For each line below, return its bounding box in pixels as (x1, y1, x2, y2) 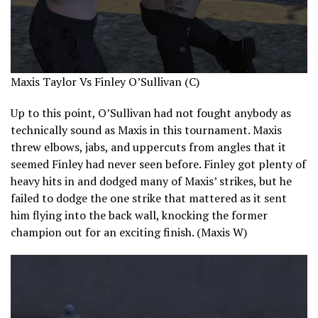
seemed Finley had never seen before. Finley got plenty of (11, 156, 306, 172)
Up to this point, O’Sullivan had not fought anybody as (11, 105, 291, 121)
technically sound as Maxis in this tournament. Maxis (11, 122, 282, 138)
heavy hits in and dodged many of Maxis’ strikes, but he (11, 173, 292, 190)
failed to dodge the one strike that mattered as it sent (11, 190, 287, 207)
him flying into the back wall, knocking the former (11, 207, 268, 224)
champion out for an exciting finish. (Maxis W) (11, 224, 247, 241)
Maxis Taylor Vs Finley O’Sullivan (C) (11, 74, 199, 90)
